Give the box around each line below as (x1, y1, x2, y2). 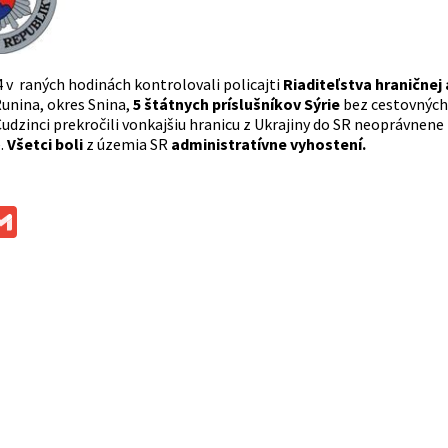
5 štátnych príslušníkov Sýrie (132, 94, 340, 115)
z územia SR (85, 134, 171, 155)
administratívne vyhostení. (170, 134, 366, 155)
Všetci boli (6, 134, 86, 155)
